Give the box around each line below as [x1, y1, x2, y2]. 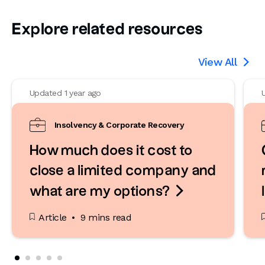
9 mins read [80, 212, 132, 223]
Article [38, 212, 67, 223]
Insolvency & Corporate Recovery [54, 120, 185, 130]
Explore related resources [12, 22, 203, 37]
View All [198, 56, 237, 68]
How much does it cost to [30, 144, 193, 158]
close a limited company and [30, 164, 216, 178]
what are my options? [30, 185, 170, 199]
